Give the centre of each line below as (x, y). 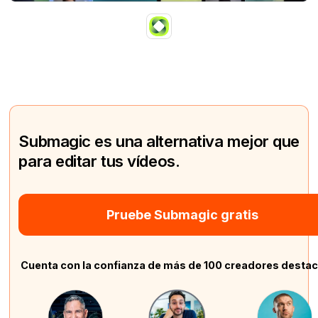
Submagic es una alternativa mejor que (159, 141)
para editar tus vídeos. (99, 161)
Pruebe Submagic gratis (183, 215)
